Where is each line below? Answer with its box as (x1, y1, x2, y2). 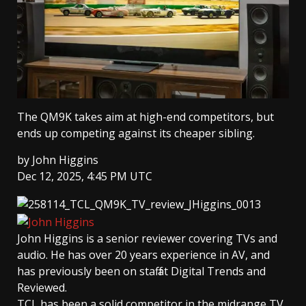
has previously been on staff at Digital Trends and (17, 263, 266, 279)
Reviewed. (17, 279, 67, 295)
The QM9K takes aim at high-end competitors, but (17, 109, 274, 125)
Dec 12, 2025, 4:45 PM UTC (17, 169, 152, 184)
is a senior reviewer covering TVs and (86, 230, 277, 246)
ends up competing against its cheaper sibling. (17, 126, 255, 141)
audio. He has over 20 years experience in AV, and (17, 247, 270, 262)
